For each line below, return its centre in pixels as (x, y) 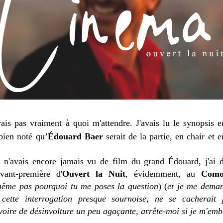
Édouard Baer (75, 137)
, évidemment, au (163, 174)
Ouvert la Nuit (94, 174)
